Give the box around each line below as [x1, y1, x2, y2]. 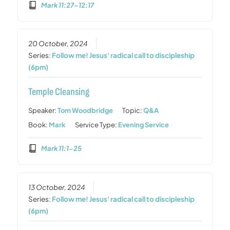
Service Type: [75, 121, 119, 129]
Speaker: [28, 106, 58, 115]
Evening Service [118, 121, 169, 129]
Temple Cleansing [28, 86, 90, 99]
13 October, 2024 [28, 182, 86, 191]
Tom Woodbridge [57, 106, 113, 115]
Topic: [122, 106, 144, 115]
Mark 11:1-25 [41, 144, 82, 152]
